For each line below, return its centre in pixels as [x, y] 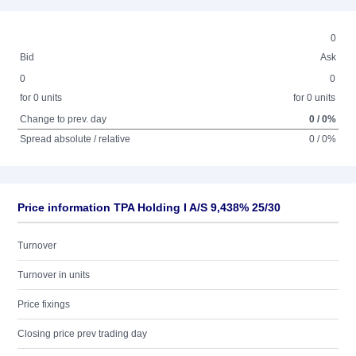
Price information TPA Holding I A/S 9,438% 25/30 [149, 207]
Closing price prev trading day [82, 334]
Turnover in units [54, 275]
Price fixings [44, 304]
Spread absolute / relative [75, 139]
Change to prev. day [64, 119]
